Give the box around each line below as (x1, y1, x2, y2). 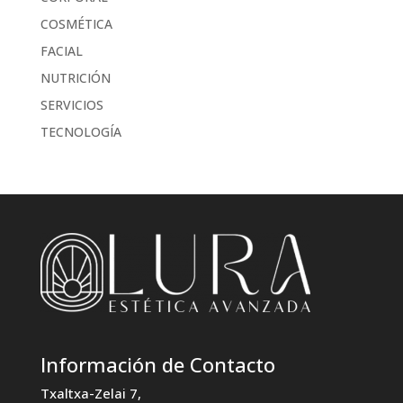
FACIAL (40, 41, 83, 59)
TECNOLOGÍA (40, 122, 121, 140)
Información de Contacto (40, 350, 275, 378)
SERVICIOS (40, 95, 103, 113)
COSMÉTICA (40, 14, 112, 32)
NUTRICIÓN (40, 68, 111, 86)
